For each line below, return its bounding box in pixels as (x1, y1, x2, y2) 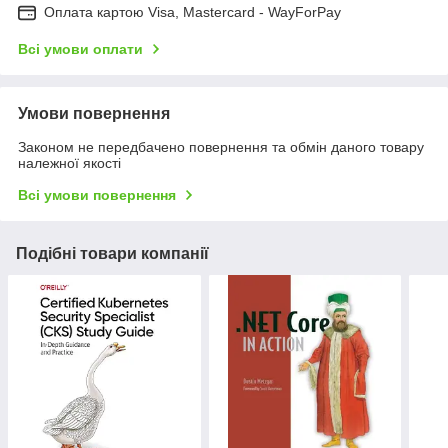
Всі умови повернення (18, 186, 176, 203)
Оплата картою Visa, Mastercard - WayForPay (44, 3, 341, 20)
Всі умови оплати (18, 40, 143, 57)
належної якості (18, 154, 121, 171)
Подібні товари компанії (16, 244, 209, 262)
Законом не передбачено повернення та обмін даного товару (18, 138, 424, 155)
